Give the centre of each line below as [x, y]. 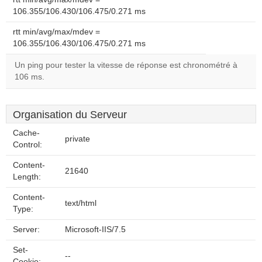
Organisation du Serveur [70, 115]
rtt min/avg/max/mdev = [56, 32]
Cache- [26, 133]
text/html [81, 203]
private [77, 139]
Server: [26, 230]
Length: [27, 177]
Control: [27, 145]
